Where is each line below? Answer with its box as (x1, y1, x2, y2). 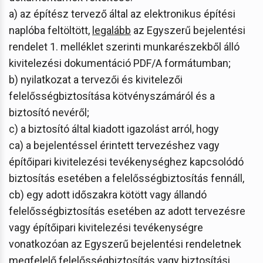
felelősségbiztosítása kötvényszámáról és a (9, 89, 215, 102)
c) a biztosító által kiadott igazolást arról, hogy (9, 122, 219, 135)
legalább (92, 23, 131, 36)
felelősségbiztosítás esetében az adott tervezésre (9, 204, 245, 217)
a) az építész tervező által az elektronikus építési (9, 7, 235, 20)
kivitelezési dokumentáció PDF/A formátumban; (9, 56, 231, 69)
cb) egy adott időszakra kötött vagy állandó (9, 188, 207, 201)
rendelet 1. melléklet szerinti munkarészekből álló (9, 40, 240, 53)
